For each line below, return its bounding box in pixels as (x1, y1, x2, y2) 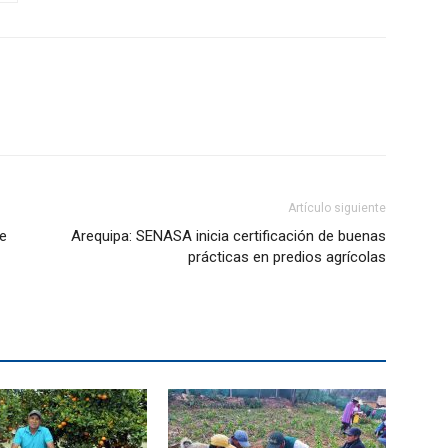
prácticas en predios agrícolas (188, 248, 386, 266)
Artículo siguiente (288, 201, 386, 215)
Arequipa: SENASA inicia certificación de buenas (71, 227, 386, 245)
